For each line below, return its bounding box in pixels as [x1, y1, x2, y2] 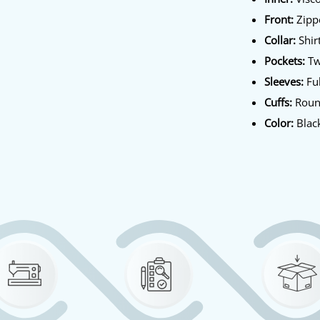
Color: [264, 115, 294, 130]
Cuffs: [264, 94, 293, 109]
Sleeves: [264, 74, 304, 89]
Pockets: [264, 53, 306, 68]
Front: [264, 12, 294, 27]
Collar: [264, 32, 296, 47]
